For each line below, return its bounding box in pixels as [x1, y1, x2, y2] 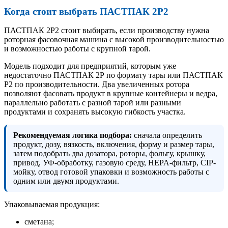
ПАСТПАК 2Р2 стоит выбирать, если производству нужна [4, 26, 209, 35]
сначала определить [132, 131, 202, 140]
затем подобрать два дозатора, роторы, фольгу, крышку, [13, 149, 206, 158]
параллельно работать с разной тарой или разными [4, 98, 181, 107]
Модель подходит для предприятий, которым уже [4, 62, 176, 71]
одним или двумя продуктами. [13, 177, 119, 186]
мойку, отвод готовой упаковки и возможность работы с [13, 167, 209, 177]
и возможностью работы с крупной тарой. [4, 44, 151, 53]
